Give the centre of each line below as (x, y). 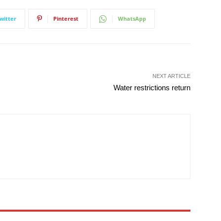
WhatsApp (132, 18)
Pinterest (66, 18)
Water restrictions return (152, 88)
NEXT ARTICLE (171, 76)
